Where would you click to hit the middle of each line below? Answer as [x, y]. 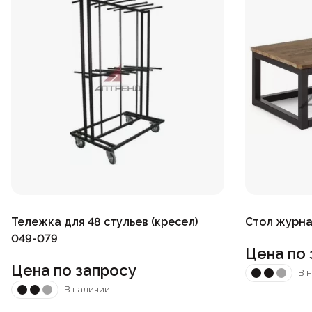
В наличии [87, 290]
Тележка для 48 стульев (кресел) [104, 221]
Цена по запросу [74, 270]
